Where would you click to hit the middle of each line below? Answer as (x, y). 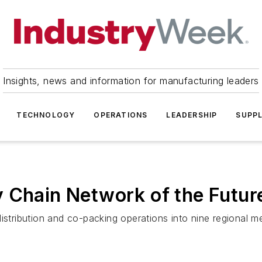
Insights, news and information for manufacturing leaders (131, 81)
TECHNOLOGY (46, 115)
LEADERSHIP (192, 115)
